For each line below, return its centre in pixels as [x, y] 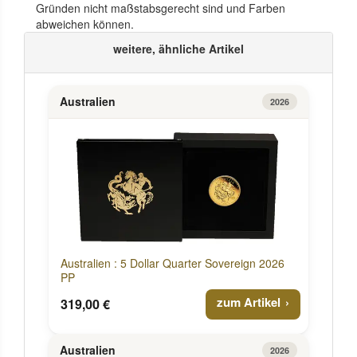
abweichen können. [85, 24]
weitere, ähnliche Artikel [178, 48]
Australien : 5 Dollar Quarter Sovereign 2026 [173, 263]
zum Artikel [249, 302]
